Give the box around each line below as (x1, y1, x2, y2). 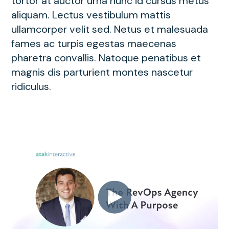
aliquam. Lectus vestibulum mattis (11, 8, 171, 21)
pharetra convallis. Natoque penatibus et (11, 51, 201, 64)
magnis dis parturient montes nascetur (11, 65, 193, 79)
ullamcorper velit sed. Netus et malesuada (11, 22, 208, 36)
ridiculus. (11, 79, 51, 93)
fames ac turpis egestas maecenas (11, 36, 176, 50)
